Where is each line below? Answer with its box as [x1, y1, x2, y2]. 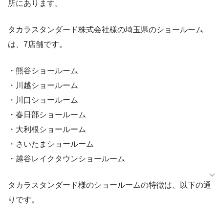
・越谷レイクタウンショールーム [8, 154, 125, 163]
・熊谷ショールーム [8, 66, 78, 75]
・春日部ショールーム [8, 110, 86, 119]
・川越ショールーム [8, 81, 78, 90]
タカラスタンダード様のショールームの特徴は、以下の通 [8, 181, 211, 190]
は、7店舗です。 [8, 40, 67, 49]
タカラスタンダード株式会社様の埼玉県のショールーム [8, 25, 203, 34]
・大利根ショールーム [8, 125, 86, 134]
